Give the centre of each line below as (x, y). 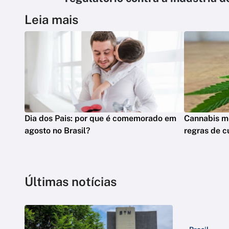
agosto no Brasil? (57, 131)
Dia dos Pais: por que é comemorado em (100, 119)
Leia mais (51, 20)
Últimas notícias (71, 182)
